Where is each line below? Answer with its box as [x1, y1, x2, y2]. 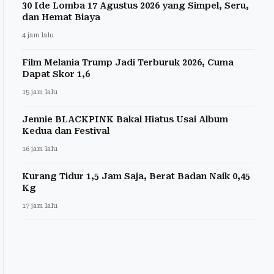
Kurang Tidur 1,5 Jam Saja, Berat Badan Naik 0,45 [22, 171, 250, 182]
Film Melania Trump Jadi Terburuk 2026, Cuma [22, 57, 234, 68]
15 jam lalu [22, 88, 57, 97]
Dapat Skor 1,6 [22, 69, 90, 80]
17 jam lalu [22, 202, 57, 210]
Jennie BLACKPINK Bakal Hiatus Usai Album [22, 114, 228, 125]
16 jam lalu [22, 145, 57, 154]
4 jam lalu [22, 31, 54, 40]
